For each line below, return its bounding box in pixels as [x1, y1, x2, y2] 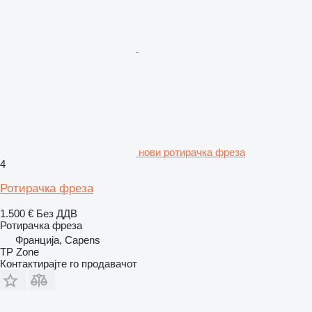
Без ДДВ [36, 207, 77, 219]
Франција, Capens [15, 233, 100, 246]
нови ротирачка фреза [139, 146, 245, 158]
